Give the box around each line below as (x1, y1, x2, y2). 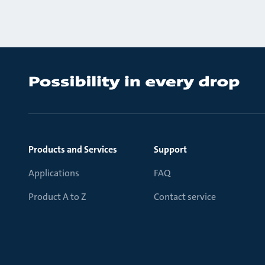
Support (154, 143, 187, 156)
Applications (28, 167, 79, 179)
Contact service (154, 190, 216, 203)
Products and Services (28, 143, 117, 156)
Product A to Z (28, 190, 86, 203)
